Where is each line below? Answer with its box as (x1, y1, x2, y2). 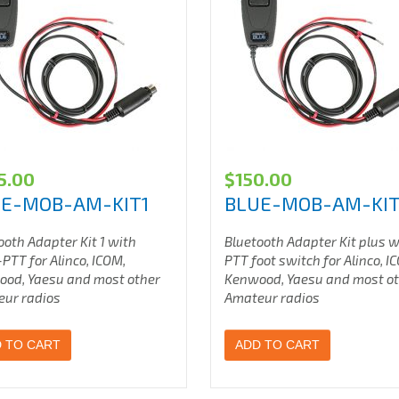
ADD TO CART (235, 338, 321, 352)
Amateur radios (224, 289, 321, 305)
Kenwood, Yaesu (224, 271, 324, 287)
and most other (67, 271, 161, 287)
